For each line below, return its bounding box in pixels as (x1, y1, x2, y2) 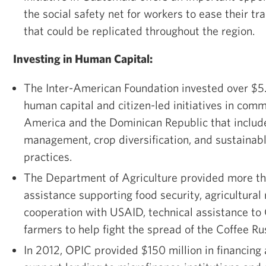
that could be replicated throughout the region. (24, 23, 258, 37)
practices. (24, 149, 72, 163)
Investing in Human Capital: (13, 51, 153, 65)
